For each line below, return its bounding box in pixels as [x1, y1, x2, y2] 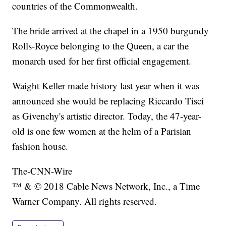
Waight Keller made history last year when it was [12, 79, 200, 92]
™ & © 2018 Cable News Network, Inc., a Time [12, 180, 200, 193]
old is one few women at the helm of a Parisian [12, 125, 192, 138]
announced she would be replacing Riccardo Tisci [12, 94, 204, 107]
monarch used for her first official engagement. [12, 54, 192, 68]
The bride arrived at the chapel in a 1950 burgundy [12, 24, 209, 37]
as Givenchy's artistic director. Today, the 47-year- [12, 109, 202, 123]
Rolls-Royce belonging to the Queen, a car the [12, 39, 189, 52]
